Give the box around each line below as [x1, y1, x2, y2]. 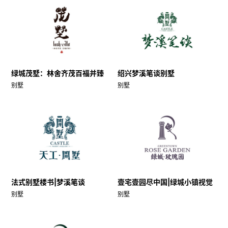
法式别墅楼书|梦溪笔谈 [11, 178, 85, 187]
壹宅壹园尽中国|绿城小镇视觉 [117, 178, 213, 187]
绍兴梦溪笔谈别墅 [117, 69, 175, 78]
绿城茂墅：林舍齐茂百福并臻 [11, 69, 104, 78]
